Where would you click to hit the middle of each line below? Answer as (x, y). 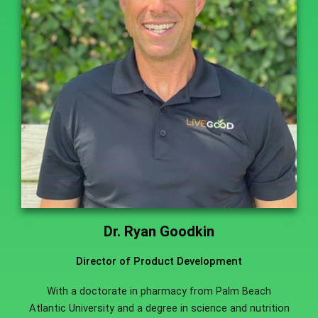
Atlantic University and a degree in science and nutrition (159, 308)
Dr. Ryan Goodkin (159, 231)
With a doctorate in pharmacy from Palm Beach (159, 291)
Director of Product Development (159, 261)
